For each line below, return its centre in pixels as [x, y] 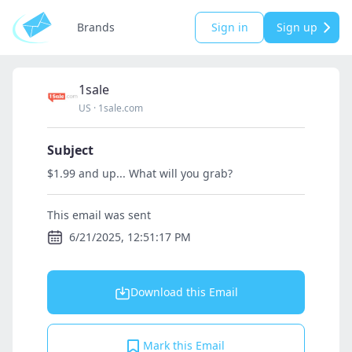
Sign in [229, 27]
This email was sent [99, 215]
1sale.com [121, 108]
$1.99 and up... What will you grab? [140, 173]
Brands [96, 27]
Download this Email [184, 292]
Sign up [297, 27]
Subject [70, 150]
